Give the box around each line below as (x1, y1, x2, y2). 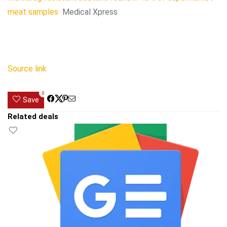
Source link (8, 64, 47, 73)
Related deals (8, 112, 58, 121)
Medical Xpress (62, 7, 118, 17)
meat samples (8, 7, 58, 17)
